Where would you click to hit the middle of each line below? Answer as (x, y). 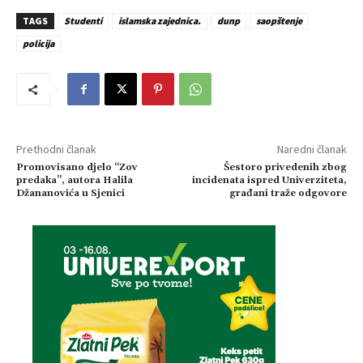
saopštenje (279, 21)
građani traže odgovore (288, 194)
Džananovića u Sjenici (70, 194)
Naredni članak (312, 149)
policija (38, 44)
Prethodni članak (56, 149)
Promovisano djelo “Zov (77, 168)
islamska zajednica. (160, 21)
